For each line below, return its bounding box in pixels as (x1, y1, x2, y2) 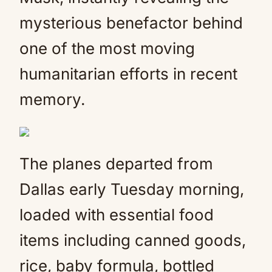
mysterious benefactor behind (19, 13, 243, 32)
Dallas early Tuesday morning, (19, 180, 244, 199)
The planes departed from (19, 154, 213, 173)
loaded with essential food (19, 205, 214, 224)
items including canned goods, (19, 231, 246, 250)
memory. (19, 90, 85, 109)
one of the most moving (19, 39, 195, 58)
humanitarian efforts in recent (19, 64, 237, 83)
